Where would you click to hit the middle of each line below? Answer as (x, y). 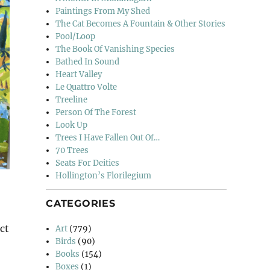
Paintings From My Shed (103, 11)
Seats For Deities (88, 163)
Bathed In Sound (88, 61)
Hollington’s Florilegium (104, 175)
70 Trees (72, 150)
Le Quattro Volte (86, 87)
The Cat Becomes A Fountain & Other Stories (141, 24)
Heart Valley (79, 74)
